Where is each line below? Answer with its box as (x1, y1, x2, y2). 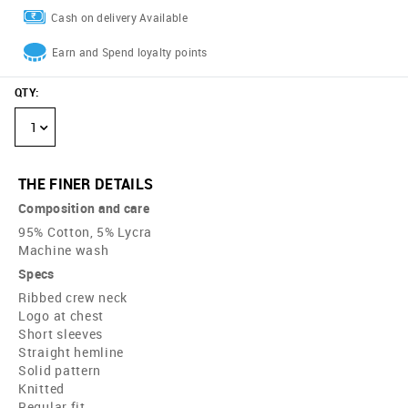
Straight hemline (18, 343, 125, 362)
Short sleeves (18, 325, 104, 343)
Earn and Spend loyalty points (52, 45, 208, 60)
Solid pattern (18, 362, 102, 380)
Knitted (18, 380, 65, 398)
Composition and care (18, 199, 149, 218)
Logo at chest (18, 307, 105, 325)
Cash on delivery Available (51, 9, 188, 25)
